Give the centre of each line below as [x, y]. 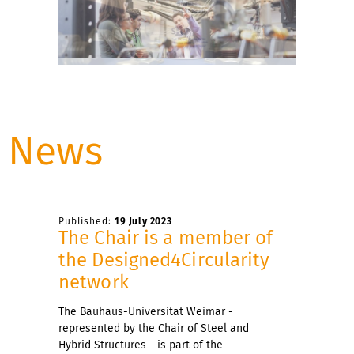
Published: [87, 221]
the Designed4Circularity [164, 260]
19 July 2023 [143, 221]
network [94, 282]
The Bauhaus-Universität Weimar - [146, 311]
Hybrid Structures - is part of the [141, 345]
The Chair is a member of [166, 237]
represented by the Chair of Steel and [154, 328]
